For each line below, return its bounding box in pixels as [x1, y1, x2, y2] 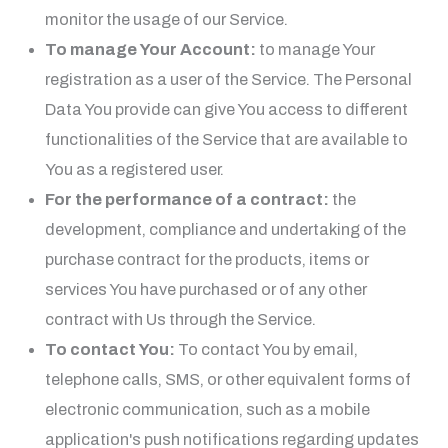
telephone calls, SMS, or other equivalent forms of [44, 370, 411, 388]
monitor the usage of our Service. [44, 10, 288, 28]
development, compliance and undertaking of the [44, 220, 406, 238]
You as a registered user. [44, 160, 224, 178]
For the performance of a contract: [44, 190, 329, 208]
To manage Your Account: [44, 40, 256, 58]
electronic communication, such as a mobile [44, 400, 370, 418]
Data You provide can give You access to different [44, 100, 408, 118]
